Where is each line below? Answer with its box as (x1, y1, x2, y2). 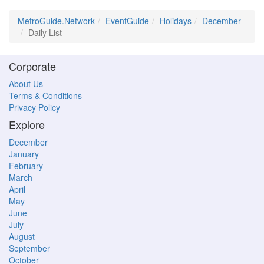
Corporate (9, 58, 56, 74)
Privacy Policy (9, 101, 60, 113)
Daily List (28, 27, 62, 38)
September (9, 242, 50, 254)
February (9, 160, 43, 171)
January (9, 148, 39, 160)
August (9, 230, 35, 242)
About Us (9, 78, 43, 90)
